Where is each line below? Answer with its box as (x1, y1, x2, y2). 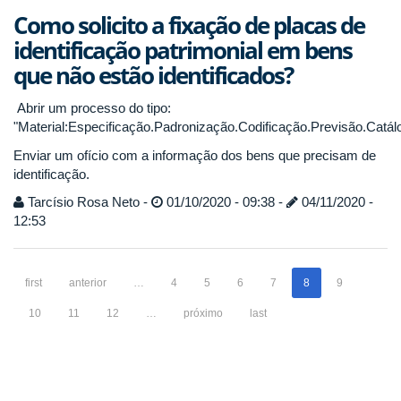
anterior (69, 277, 107, 289)
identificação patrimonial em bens (13, 34, 352, 66)
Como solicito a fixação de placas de (13, 9, 364, 41)
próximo (183, 307, 223, 320)
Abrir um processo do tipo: (13, 100, 171, 115)
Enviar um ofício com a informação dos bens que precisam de (13, 147, 376, 163)
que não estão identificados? (13, 59, 293, 91)
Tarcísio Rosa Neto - (24, 194, 151, 209)
